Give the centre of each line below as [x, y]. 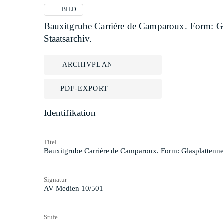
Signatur [55, 179]
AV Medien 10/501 [73, 188]
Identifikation [70, 113]
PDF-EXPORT [84, 88]
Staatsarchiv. [68, 39]
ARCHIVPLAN [87, 64]
